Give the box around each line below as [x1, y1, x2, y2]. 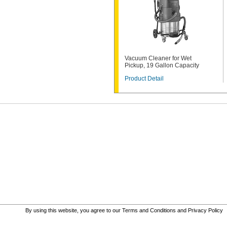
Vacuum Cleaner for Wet [125, 55, 192, 62]
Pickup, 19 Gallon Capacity [125, 62, 199, 69]
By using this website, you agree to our [25, 207, 122, 213]
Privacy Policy [188, 207, 223, 213]
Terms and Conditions [122, 207, 176, 213]
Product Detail [125, 75, 164, 82]
